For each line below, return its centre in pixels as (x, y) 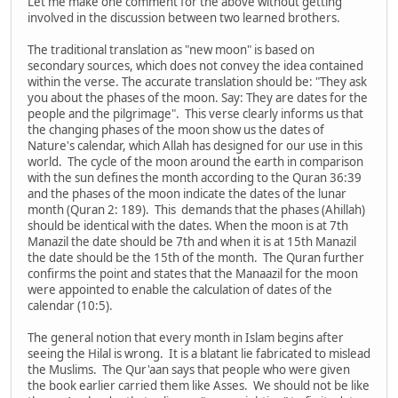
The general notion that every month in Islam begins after (186, 338)
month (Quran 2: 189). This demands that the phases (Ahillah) (196, 210)
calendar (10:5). (70, 306)
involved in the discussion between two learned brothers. (184, 18)
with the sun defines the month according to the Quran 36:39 (195, 178)
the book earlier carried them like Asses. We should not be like (199, 386)
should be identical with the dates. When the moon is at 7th (188, 226)
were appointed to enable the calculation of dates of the (180, 290)
